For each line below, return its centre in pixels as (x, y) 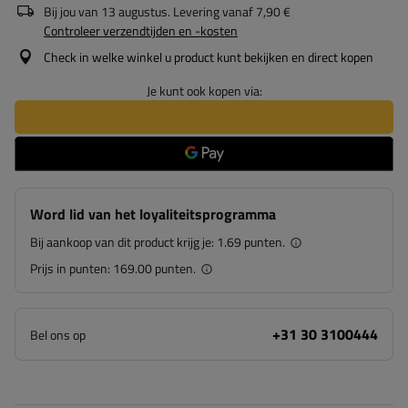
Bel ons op (58, 335)
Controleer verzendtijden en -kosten (141, 31)
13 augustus (134, 11)
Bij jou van (71, 11)
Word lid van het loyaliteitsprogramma (153, 214)
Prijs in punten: (71, 268)
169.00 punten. (154, 268)
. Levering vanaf (210, 11)
